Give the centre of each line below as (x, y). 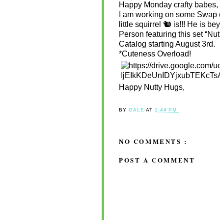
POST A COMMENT (157, 160)
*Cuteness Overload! (155, 54)
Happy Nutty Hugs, (152, 87)
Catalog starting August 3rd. (168, 44)
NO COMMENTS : (153, 141)
